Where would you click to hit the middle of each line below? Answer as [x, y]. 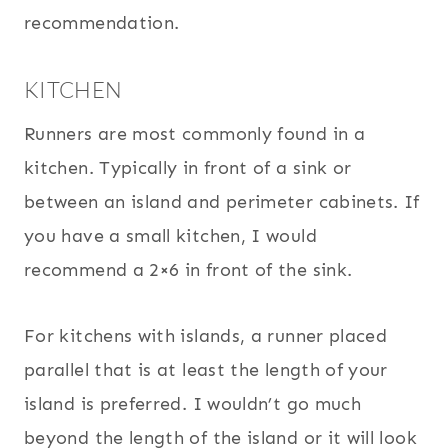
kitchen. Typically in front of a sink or [188, 168]
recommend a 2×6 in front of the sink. [188, 270]
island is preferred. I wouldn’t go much [193, 404]
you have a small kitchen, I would [170, 236]
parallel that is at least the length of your [206, 370]
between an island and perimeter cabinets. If [222, 202]
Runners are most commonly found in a [194, 134]
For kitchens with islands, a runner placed [206, 336]
